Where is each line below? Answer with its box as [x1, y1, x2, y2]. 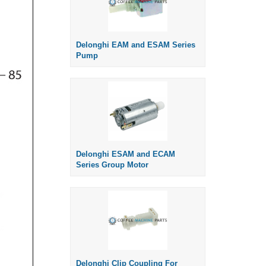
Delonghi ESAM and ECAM [76, 150, 175, 159]
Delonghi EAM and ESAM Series [76, 40, 195, 50]
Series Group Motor [76, 160, 148, 170]
